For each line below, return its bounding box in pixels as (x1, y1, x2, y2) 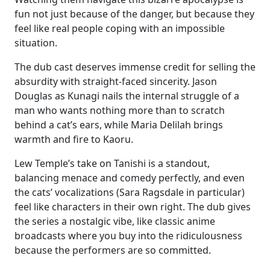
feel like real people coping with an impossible (14, 22, 225, 35)
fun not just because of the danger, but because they (14, 7, 254, 20)
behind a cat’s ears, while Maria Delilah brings (14, 118, 223, 131)
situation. (14, 36, 57, 49)
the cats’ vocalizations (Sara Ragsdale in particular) (14, 186, 245, 199)
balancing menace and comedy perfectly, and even (14, 171, 245, 184)
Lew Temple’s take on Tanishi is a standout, (14, 157, 210, 170)
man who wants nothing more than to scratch (14, 104, 225, 117)
